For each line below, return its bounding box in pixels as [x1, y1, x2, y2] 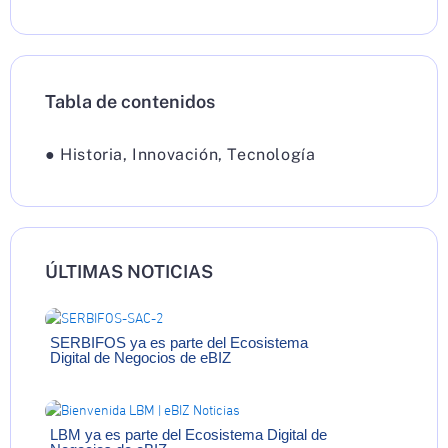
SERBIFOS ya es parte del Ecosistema [50, 334, 308, 352]
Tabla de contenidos [45, 90, 215, 112]
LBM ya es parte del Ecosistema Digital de [50, 426, 327, 444]
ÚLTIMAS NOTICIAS [45, 260, 213, 282]
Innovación [132, 144, 219, 164]
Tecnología [227, 144, 316, 164]
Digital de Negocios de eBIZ [50, 349, 231, 367]
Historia [60, 144, 124, 164]
